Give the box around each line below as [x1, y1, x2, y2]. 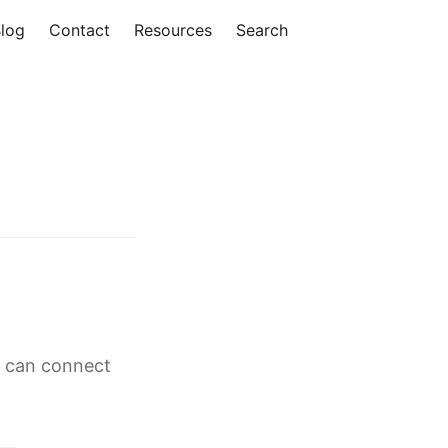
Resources [134, 20, 212, 40]
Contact [49, 20, 110, 40]
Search [236, 20, 288, 40]
